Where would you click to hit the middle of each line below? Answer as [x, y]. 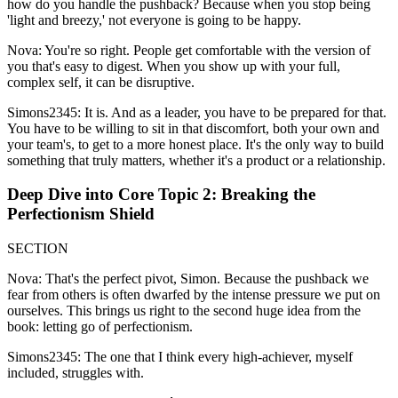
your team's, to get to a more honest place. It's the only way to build [195, 144]
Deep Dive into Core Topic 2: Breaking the [161, 195]
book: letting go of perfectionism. [100, 327]
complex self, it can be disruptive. [101, 82]
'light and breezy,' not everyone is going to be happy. [154, 20]
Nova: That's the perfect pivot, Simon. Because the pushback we [188, 279]
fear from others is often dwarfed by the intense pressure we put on [194, 295]
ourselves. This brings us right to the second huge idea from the [184, 311]
